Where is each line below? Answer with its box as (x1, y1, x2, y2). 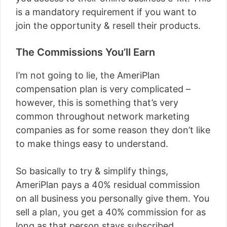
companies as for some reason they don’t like (16, 125, 210, 135)
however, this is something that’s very (16, 97, 178, 108)
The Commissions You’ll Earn (16, 46, 155, 58)
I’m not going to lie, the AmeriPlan (16, 70, 160, 81)
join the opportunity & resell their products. (16, 20, 201, 31)
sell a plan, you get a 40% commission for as (16, 207, 206, 217)
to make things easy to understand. (16, 138, 168, 149)
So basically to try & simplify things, (16, 166, 168, 176)
